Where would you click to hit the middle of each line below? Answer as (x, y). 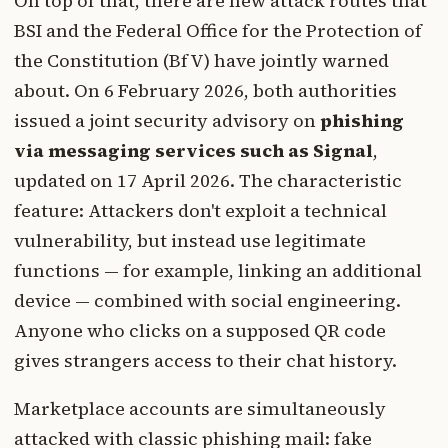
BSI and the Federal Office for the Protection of (218, 31)
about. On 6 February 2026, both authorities (205, 91)
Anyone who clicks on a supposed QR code (200, 331)
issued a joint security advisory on (167, 121)
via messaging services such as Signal (193, 151)
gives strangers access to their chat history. (205, 361)
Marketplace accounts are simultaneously (200, 409)
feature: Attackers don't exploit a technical (200, 211)
